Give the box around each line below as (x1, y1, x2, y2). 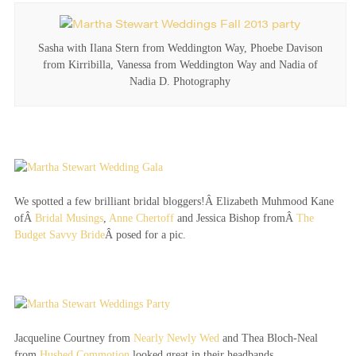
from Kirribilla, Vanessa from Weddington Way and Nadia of (42, 58, 318, 71)
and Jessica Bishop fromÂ (173, 211, 296, 224)
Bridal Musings (34, 211, 103, 224)
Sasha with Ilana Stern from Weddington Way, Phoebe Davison (37, 41, 323, 54)
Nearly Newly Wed (133, 332, 219, 345)
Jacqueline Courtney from (14, 332, 133, 345)
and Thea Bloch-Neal (219, 332, 318, 345)
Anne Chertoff (108, 211, 174, 224)
